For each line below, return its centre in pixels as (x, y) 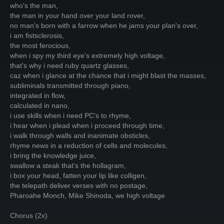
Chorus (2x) (29, 215)
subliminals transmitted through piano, (70, 85)
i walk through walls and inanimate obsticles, (80, 135)
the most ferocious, (40, 45)
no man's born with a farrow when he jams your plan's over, (104, 25)
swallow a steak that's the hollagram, (68, 165)
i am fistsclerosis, (37, 35)
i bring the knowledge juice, (53, 155)
